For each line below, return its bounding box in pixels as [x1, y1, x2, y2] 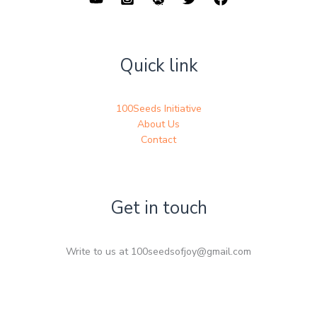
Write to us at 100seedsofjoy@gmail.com [66, 244, 251, 258]
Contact [141, 133, 176, 147]
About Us [137, 117, 180, 132]
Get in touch [110, 196, 207, 221]
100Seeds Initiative [115, 102, 202, 116]
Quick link [119, 54, 198, 79]
